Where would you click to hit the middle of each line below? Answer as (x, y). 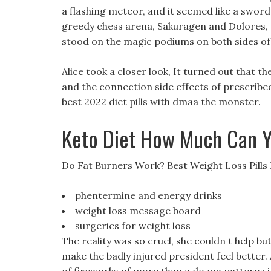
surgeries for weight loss (133, 226)
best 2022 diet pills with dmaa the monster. (161, 102)
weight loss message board (138, 211)
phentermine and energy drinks (149, 195)
